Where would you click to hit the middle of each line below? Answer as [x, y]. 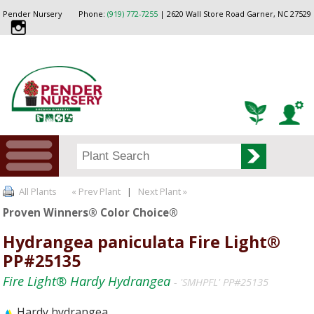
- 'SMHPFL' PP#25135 [221, 281]
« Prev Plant [95, 191]
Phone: [93, 14]
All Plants [38, 191]
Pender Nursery [33, 14]
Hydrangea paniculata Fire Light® [142, 241]
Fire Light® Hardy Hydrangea [89, 280]
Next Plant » [164, 191]
